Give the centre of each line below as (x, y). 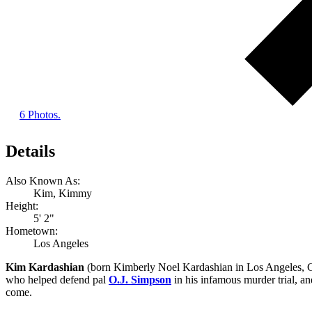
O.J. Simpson (140, 280)
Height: (22, 206)
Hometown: (32, 231)
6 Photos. (40, 115)
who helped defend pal (57, 280)
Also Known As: (43, 181)
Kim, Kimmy (63, 194)
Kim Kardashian (45, 267)
